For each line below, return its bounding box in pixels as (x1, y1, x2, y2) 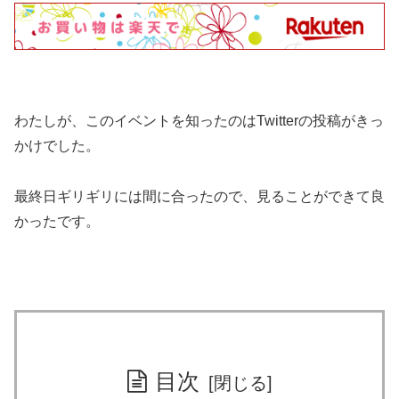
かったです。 (14, 213, 100, 229)
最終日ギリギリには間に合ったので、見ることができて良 (14, 188, 385, 204)
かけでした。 (14, 137, 100, 153)
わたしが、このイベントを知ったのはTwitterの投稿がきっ (14, 112, 384, 128)
